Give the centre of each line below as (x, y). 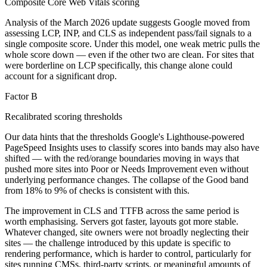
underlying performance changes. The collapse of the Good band (127, 179)
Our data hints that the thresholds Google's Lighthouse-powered (125, 136)
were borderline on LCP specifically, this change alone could (119, 65)
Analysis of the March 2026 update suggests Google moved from (127, 22)
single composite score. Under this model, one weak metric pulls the (132, 44)
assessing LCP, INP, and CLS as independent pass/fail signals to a (128, 33)
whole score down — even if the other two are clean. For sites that (129, 54)
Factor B (21, 96)
